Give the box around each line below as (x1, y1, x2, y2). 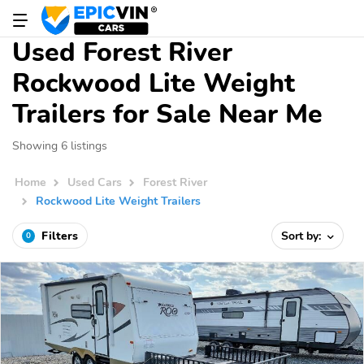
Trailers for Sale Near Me (12, 97, 323, 132)
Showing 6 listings (12, 137, 107, 154)
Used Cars (67, 174, 123, 191)
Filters (41, 227, 78, 244)
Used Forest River (12, 35, 232, 70)
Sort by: (281, 227, 325, 244)
